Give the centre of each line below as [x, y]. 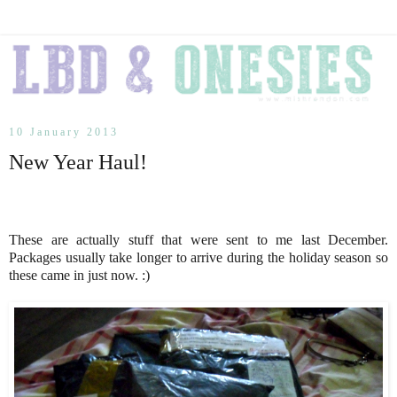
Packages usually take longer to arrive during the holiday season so [198, 257]
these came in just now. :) [79, 275]
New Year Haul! [78, 161]
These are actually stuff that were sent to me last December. [198, 239]
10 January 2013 [64, 132]
